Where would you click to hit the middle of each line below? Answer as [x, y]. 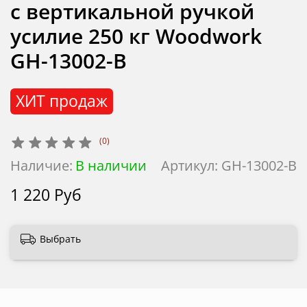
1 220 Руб [46, 195]
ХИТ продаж [61, 101]
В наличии [111, 166]
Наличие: [41, 166]
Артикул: [191, 166]
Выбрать [60, 238]
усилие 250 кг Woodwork [136, 36]
